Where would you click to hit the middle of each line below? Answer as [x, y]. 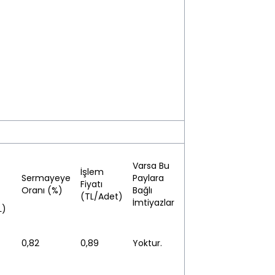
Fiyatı [91, 184]
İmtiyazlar [153, 203]
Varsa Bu [151, 166]
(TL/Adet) [102, 196]
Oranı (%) [42, 190]
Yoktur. [147, 243]
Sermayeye [46, 178]
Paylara [148, 178]
